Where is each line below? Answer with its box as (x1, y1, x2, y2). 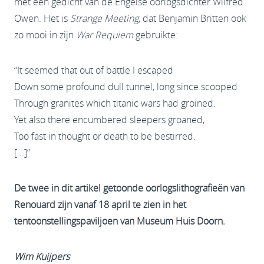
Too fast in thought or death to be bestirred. (14, 129, 196, 143)
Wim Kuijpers (14, 249, 70, 263)
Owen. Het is (14, 11, 70, 25)
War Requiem (76, 28, 133, 41)
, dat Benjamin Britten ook (138, 11, 246, 25)
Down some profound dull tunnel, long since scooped (14, 80, 237, 93)
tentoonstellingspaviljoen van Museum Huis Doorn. (14, 214, 225, 227)
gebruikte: (133, 28, 178, 41)
